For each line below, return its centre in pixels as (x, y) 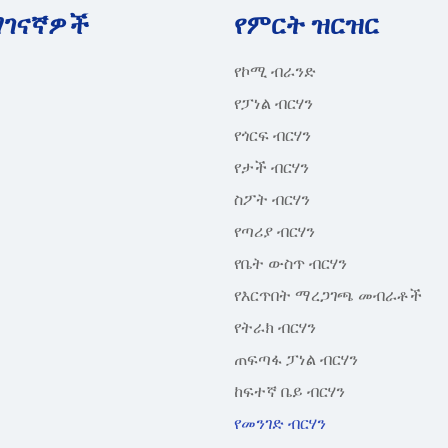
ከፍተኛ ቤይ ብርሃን (289, 391)
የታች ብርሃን (271, 167)
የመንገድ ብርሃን (280, 423)
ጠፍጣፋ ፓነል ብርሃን (296, 359)
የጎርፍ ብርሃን (272, 135)
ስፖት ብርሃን (272, 199)
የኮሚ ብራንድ (275, 71)
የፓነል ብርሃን (273, 103)
